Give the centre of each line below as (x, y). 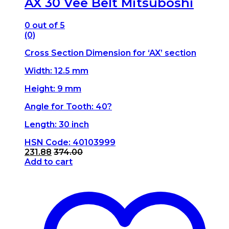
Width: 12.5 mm (56, 71)
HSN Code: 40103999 (70, 142)
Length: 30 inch (57, 124)
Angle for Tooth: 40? (68, 106)
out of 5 (48, 25)
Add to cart (49, 162)
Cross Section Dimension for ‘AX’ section (110, 53)
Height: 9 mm (53, 88)
